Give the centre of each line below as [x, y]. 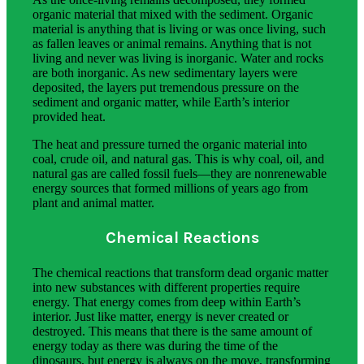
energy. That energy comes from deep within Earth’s [167, 301]
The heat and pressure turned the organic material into [170, 144]
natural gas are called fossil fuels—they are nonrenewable [180, 173]
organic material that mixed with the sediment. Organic [173, 14]
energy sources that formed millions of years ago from [170, 188]
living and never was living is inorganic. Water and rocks [178, 58]
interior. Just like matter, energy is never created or [160, 316]
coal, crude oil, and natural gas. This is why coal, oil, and [178, 158]
